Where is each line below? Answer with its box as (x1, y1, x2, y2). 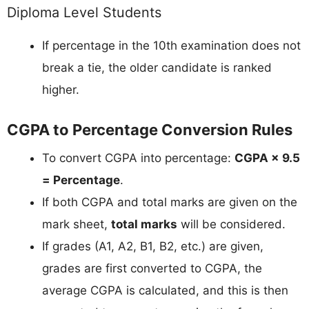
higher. (42, 83, 79, 97)
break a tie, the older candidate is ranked (42, 61, 272, 75)
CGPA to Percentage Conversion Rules (7, 120, 292, 139)
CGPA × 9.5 (235, 150, 300, 165)
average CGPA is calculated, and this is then (42, 283, 288, 297)
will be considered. (177, 217, 286, 231)
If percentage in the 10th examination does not (42, 39, 301, 53)
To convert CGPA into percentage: (42, 150, 235, 165)
